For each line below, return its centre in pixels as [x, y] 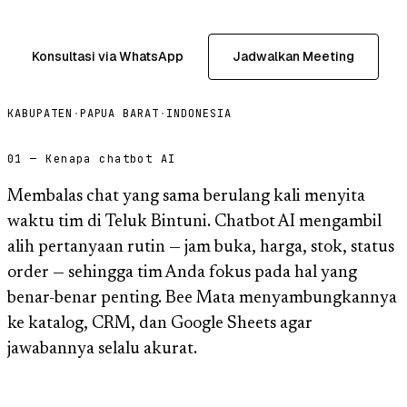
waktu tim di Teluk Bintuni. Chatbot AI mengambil [194, 222]
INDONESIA [199, 113]
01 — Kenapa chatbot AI [92, 159]
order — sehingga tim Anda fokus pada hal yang [182, 273]
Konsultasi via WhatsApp [108, 56]
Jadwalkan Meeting [293, 56]
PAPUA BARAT [119, 113]
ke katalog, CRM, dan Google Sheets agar [160, 323]
